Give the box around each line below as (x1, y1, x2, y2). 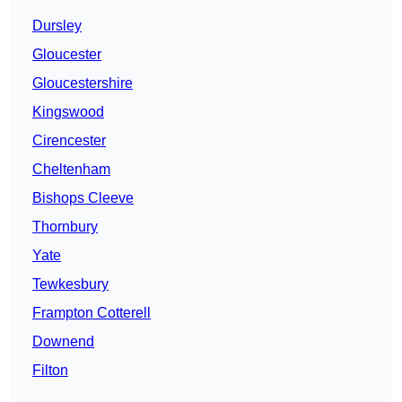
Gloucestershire (32, 75, 133, 92)
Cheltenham (32, 162, 110, 178)
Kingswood (32, 104, 104, 120)
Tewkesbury (32, 276, 109, 293)
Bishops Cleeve (32, 190, 134, 206)
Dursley (32, 18, 82, 34)
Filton (32, 363, 68, 379)
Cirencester (32, 133, 106, 149)
